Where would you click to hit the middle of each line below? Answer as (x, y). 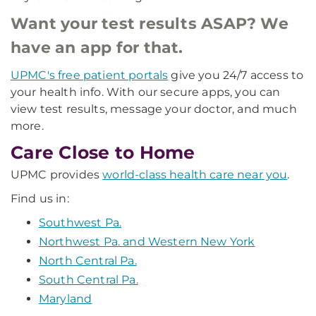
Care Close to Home (103, 152)
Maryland (66, 298)
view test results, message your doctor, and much (154, 109)
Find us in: (40, 198)
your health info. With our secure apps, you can (146, 92)
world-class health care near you (195, 174)
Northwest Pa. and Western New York (147, 241)
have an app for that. (97, 47)
